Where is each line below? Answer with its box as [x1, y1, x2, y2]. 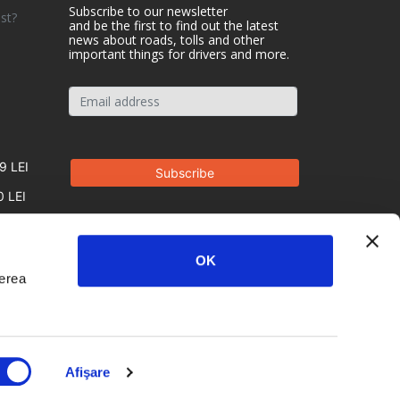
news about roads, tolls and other [69, 30, 264, 48]
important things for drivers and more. [69, 45, 289, 62]
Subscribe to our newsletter [69, 2, 228, 20]
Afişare [64, 364, 111, 379]
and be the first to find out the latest [69, 16, 279, 34]
